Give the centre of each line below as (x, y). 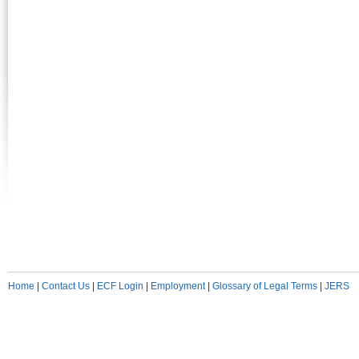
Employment (178, 286)
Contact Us (66, 286)
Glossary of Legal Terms (265, 286)
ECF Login (120, 286)
